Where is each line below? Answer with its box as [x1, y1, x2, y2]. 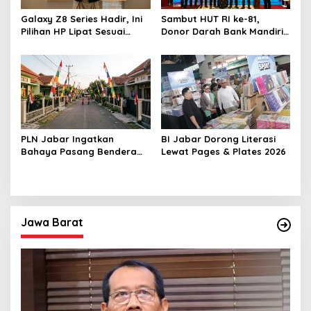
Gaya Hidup [21, 38, 76, 50]
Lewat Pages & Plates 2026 [160, 145, 286, 157]
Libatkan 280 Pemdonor [160, 38, 271, 50]
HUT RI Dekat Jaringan [21, 158, 126, 169]
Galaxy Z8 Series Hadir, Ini [21, 13, 142, 25]
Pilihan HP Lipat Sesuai [21, 26, 125, 37]
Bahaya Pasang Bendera [21, 145, 137, 157]
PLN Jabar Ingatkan [21, 133, 114, 144]
